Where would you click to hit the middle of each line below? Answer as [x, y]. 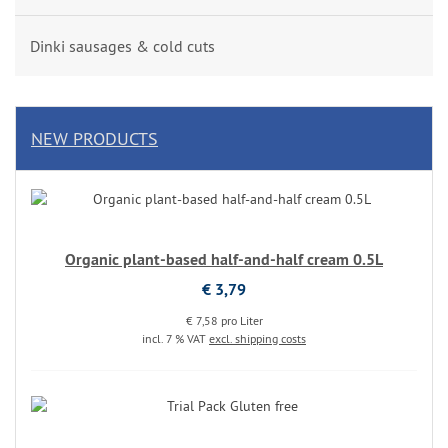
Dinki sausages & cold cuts [122, 46]
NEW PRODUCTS [94, 138]
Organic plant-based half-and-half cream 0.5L [224, 259]
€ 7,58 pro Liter [224, 320]
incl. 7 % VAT [175, 338]
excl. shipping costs [257, 338]
